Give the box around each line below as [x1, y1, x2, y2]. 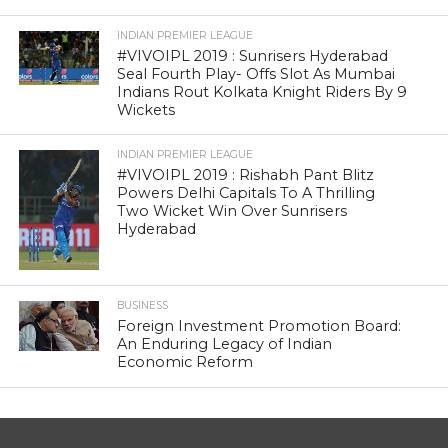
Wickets [117, 101, 176, 120]
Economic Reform [117, 353, 254, 372]
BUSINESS [117, 299, 169, 313]
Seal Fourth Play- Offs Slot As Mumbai [117, 65, 396, 84]
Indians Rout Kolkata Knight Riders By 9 [117, 83, 408, 102]
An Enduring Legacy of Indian [117, 335, 333, 354]
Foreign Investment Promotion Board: [117, 317, 402, 336]
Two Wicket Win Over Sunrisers [117, 202, 348, 221]
